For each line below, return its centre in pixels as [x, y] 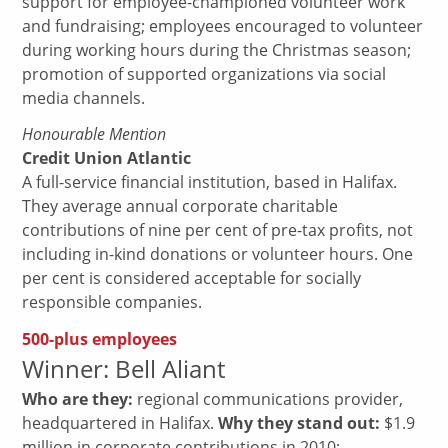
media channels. [84, 97]
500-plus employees [100, 339]
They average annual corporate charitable [180, 206]
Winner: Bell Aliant [124, 369]
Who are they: [78, 399]
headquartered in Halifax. [120, 423]
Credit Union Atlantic [107, 158]
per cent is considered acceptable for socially [192, 278]
